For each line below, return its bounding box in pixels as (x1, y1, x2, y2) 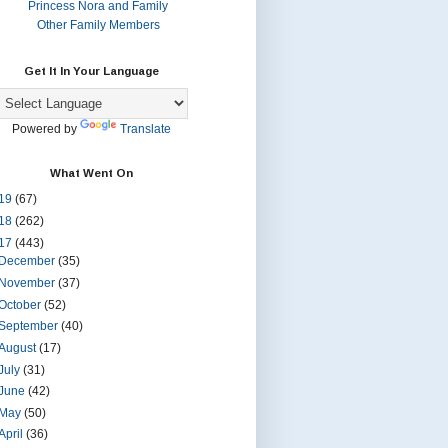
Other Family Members (36, 18, 160, 31)
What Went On (49, 167, 133, 180)
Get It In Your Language (23, 64, 159, 77)
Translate (119, 123, 171, 136)
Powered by (11, 123, 80, 136)
